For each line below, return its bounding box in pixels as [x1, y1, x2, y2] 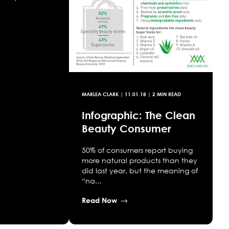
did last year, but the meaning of [81, 166, 198, 175]
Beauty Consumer [81, 122, 171, 135]
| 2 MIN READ [146, 91, 181, 98]
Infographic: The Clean [81, 109, 195, 122]
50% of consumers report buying [81, 146, 193, 155]
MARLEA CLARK [81, 91, 119, 98]
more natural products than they [81, 156, 197, 165]
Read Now [81, 196, 117, 205]
